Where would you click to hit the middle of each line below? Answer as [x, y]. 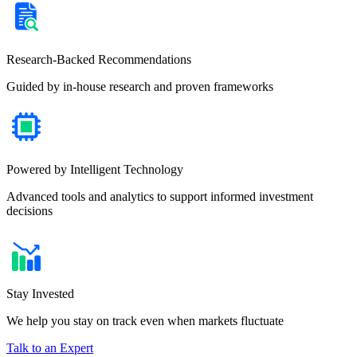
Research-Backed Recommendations [99, 60]
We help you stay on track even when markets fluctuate [145, 321]
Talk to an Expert [50, 348]
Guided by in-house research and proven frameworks [140, 87]
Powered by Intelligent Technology [95, 170]
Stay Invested [40, 294]
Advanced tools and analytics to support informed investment [160, 197]
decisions [29, 211]
